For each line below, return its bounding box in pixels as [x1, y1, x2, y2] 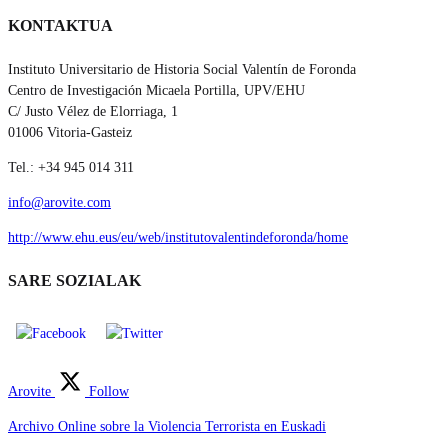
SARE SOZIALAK [8, 272, 141, 290]
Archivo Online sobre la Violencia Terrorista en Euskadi [8, 418, 326, 434]
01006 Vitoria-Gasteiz [8, 125, 132, 141]
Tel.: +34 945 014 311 [8, 160, 134, 176]
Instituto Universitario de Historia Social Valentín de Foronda [8, 62, 356, 78]
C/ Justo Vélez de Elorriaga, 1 [8, 104, 178, 120]
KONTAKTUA [8, 16, 113, 34]
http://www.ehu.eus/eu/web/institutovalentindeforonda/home [8, 230, 348, 246]
